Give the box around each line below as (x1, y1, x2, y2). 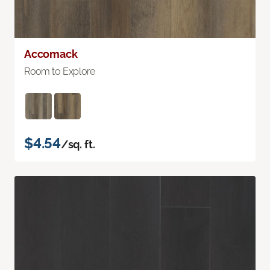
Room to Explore (24, 66, 95, 78)
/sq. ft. (60, 138, 95, 151)
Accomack (24, 48, 78, 61)
